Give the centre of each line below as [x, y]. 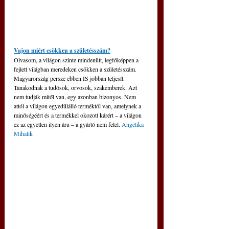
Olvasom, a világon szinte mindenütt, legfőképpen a [77, 60]
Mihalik [23, 134]
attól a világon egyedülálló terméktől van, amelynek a [78, 106]
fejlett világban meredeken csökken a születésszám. [76, 69]
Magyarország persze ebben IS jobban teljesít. [70, 78]
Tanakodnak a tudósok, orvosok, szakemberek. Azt [76, 88]
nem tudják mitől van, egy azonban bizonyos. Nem [76, 97]
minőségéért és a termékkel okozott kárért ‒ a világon [78, 115]
